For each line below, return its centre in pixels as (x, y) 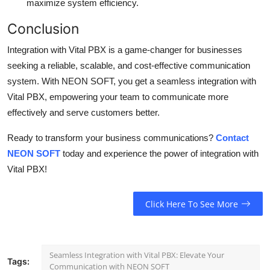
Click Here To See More (191, 204)
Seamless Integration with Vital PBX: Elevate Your (137, 255)
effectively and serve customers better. (83, 113)
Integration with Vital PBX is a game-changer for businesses (125, 50)
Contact (232, 138)
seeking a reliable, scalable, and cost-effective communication (129, 66)
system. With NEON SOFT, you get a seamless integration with (132, 81)
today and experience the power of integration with (159, 154)
